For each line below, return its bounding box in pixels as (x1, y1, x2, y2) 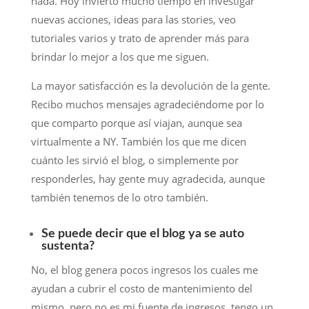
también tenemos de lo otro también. (30, 190, 208, 205)
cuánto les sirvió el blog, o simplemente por (30, 153, 239, 168)
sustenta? (41, 240, 94, 253)
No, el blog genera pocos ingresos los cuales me (30, 263, 258, 277)
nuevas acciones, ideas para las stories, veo (30, 12, 236, 27)
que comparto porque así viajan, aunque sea (30, 116, 242, 130)
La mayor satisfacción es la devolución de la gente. (30, 79, 270, 93)
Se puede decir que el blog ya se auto (41, 228, 244, 241)
